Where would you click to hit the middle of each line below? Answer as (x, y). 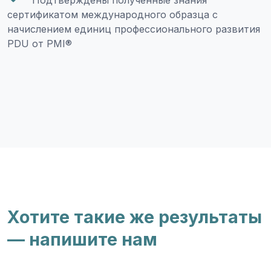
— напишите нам (82, 239)
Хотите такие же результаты (135, 217)
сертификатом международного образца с (113, 15)
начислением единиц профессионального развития (134, 29)
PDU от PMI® (40, 44)
